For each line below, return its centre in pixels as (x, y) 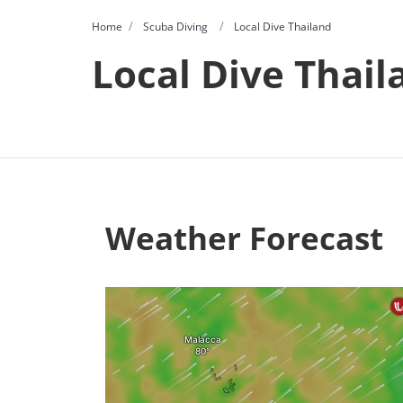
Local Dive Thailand (282, 27)
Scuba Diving (175, 27)
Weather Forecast (244, 238)
